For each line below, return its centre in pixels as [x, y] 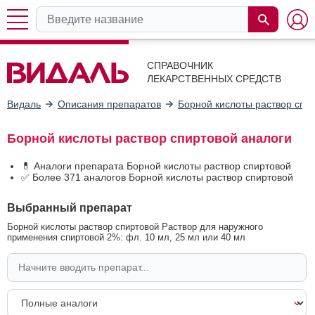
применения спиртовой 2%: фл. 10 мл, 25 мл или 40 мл [126, 237]
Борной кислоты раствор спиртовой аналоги [149, 138]
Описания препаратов [109, 104]
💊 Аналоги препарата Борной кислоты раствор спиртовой [156, 166]
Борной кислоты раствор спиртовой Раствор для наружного [135, 226]
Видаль [24, 104]
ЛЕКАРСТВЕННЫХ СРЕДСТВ [214, 79]
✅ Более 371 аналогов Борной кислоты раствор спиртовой [157, 177]
